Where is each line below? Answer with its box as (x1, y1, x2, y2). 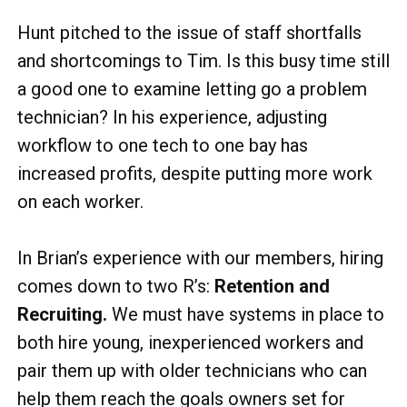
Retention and (210, 275, 330, 297)
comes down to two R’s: (17, 275, 210, 297)
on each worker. (17, 191, 144, 213)
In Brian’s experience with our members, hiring (17, 247, 383, 269)
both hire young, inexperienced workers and (17, 332, 363, 353)
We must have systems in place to (107, 303, 384, 325)
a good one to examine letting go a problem (17, 78, 367, 100)
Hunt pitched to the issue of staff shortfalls (17, 22, 362, 44)
